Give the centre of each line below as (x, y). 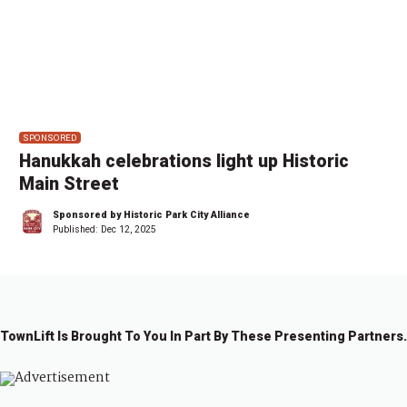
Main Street (69, 184)
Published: (77, 229)
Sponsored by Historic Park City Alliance (151, 214)
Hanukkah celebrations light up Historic (184, 161)
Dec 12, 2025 (129, 229)
